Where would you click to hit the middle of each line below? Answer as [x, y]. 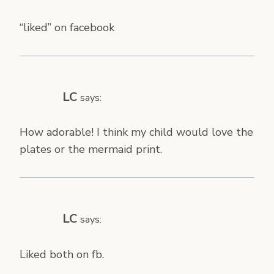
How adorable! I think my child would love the [136, 132]
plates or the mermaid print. [91, 150]
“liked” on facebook [67, 27]
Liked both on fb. [62, 254]
